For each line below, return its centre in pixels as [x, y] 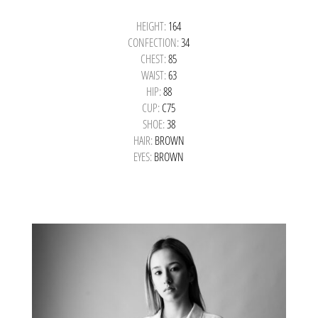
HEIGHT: [153, 26]
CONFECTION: [155, 42]
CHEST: [155, 59]
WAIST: [154, 75]
